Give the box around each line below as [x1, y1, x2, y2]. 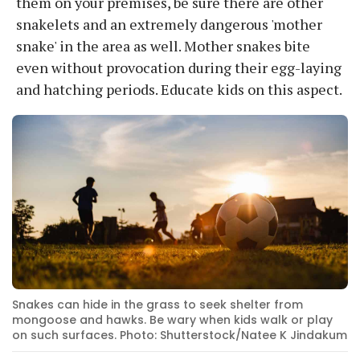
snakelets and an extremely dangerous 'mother [16, 14, 322, 34]
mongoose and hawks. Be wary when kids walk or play [12, 311, 333, 328]
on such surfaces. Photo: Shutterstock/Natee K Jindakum [12, 326, 347, 343]
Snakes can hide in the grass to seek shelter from [12, 296, 303, 313]
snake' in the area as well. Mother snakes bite [16, 35, 310, 55]
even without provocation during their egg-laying [16, 57, 342, 77]
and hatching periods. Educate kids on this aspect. [16, 79, 342, 99]
